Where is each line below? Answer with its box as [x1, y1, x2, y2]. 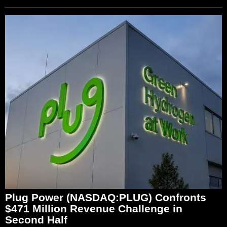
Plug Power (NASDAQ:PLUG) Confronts [5, 191, 206, 203]
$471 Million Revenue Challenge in [5, 202, 182, 214]
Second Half [5, 213, 67, 225]
